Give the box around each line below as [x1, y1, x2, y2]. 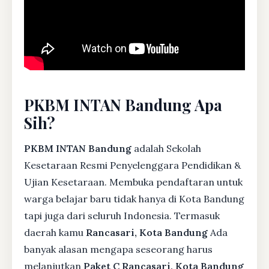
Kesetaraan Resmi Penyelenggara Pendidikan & [24, 159, 241, 171]
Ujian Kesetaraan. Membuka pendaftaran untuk [24, 175, 243, 188]
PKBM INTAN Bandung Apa [24, 94, 222, 115]
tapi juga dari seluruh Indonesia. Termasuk [24, 209, 220, 222]
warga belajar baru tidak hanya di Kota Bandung [24, 192, 244, 205]
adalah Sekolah [131, 142, 201, 154]
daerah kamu [24, 226, 86, 238]
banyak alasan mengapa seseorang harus [24, 243, 213, 255]
